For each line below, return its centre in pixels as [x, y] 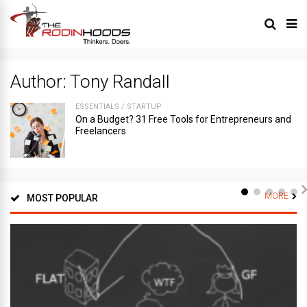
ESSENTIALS [97, 106]
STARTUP [144, 106]
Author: [40, 81]
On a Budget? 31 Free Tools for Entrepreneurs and [183, 119]
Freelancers [101, 131]
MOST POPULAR [62, 198]
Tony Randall [120, 81]
